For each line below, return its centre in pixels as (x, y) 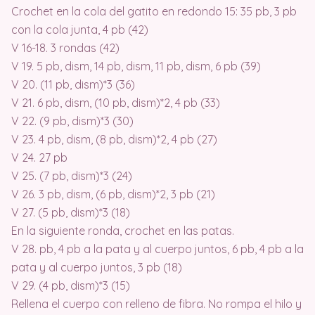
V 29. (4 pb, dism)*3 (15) (71, 285)
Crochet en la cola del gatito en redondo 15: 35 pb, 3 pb (154, 11)
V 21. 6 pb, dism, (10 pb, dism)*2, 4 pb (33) (116, 102)
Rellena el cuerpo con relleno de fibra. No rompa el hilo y (156, 303)
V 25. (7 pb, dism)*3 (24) (72, 175)
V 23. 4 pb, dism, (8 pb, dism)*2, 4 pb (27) (114, 139)
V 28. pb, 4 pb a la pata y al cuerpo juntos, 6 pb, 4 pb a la (157, 249)
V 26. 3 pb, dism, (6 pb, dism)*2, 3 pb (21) (113, 194)
